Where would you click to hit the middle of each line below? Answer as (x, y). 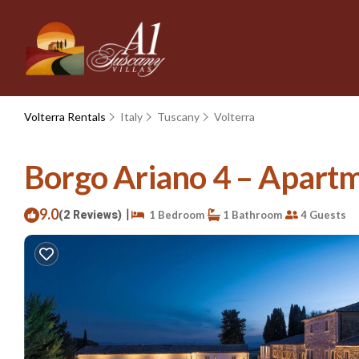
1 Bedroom (174, 214)
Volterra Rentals (66, 117)
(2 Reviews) (90, 215)
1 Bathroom (251, 214)
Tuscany (178, 117)
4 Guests (322, 214)
